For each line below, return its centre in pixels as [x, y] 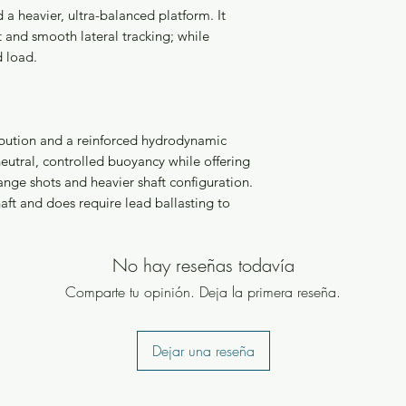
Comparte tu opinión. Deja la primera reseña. [203, 291]
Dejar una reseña [203, 350]
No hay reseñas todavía [203, 265]
